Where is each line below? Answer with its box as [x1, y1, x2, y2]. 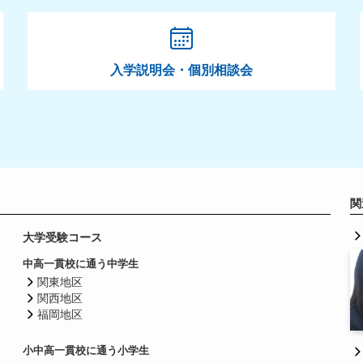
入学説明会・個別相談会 [109, 62, 253, 77]
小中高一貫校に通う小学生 [22, 344, 149, 357]
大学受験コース [22, 230, 102, 244]
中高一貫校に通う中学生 [22, 257, 139, 270]
